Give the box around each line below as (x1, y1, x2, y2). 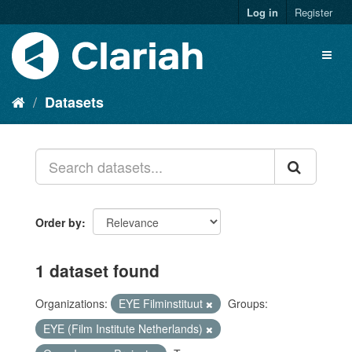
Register (295, 5, 332, 20)
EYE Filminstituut (119, 295, 206, 311)
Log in (247, 5, 278, 20)
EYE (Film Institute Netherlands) (43, 321, 206, 336)
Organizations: (35, 295, 108, 311)
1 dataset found (35, 258, 159, 282)
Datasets (45, 92, 104, 112)
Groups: (228, 295, 268, 311)
